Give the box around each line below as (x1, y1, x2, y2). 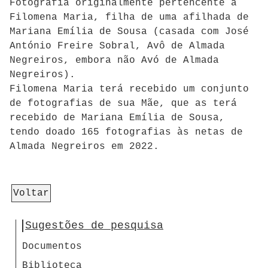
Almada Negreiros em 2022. (10, 141, 159, 153)
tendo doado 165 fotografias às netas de (10, 127, 243, 138)
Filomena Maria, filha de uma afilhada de (10, 12, 249, 23)
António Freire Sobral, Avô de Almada (10, 41, 225, 52)
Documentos (22, 241, 82, 252)
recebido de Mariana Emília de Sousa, (10, 112, 225, 124)
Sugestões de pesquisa (25, 220, 163, 232)
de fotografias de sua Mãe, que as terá (10, 98, 237, 109)
